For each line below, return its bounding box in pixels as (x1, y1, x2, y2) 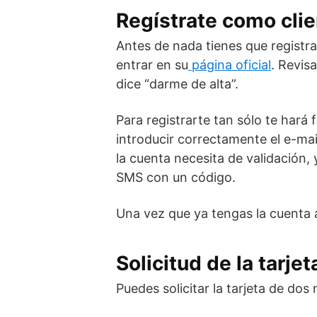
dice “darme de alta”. (116, 76, 238, 91)
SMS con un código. (116, 169, 236, 185)
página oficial (188, 57, 271, 72)
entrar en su (116, 57, 188, 72)
